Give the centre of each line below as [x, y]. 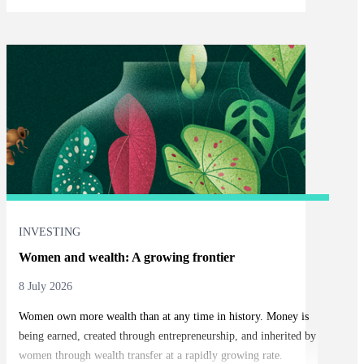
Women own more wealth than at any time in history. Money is [163, 317]
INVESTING [49, 232]
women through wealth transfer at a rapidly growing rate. [150, 356]
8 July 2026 [45, 287]
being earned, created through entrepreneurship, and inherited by [167, 336]
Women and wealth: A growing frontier [126, 258]
